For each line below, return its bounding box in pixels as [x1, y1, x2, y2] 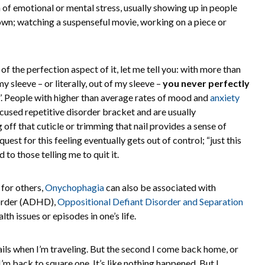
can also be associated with [106, 182, 216, 193]
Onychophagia [45, 182, 104, 193]
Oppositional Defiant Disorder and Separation [57, 196, 243, 207]
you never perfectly [163, 77, 250, 89]
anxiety [210, 92, 240, 103]
